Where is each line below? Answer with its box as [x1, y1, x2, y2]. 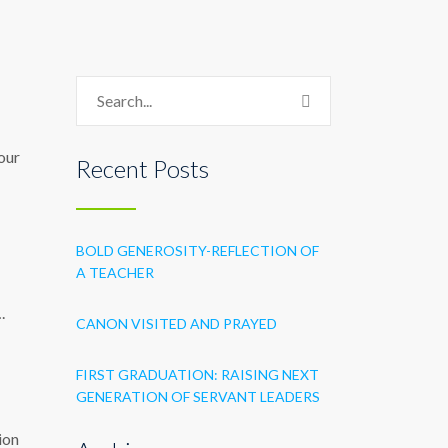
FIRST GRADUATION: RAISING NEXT [76, 366, 319, 383]
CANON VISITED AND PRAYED [76, 315, 277, 332]
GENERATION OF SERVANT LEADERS [76, 388, 320, 405]
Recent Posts [76, 154, 209, 183]
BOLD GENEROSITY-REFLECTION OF [76, 242, 319, 259]
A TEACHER [76, 264, 154, 281]
